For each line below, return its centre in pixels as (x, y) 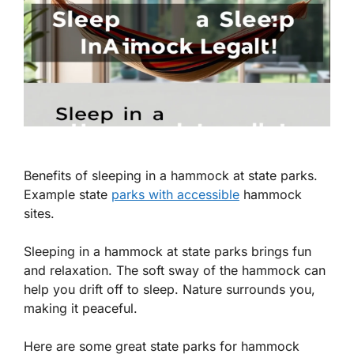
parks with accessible (175, 195)
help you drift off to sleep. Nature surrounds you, (169, 290)
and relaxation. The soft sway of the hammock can (175, 271)
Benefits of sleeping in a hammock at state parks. (171, 176)
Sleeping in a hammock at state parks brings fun (168, 252)
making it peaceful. (81, 309)
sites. (39, 214)
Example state (68, 195)
